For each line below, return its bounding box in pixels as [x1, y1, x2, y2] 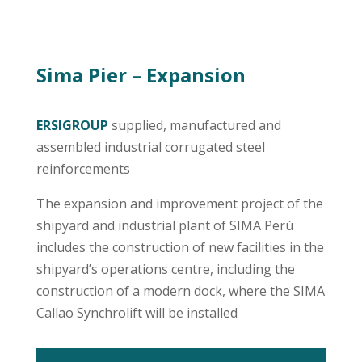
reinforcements [36, 160, 130, 179]
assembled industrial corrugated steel [36, 138, 265, 157]
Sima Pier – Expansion [36, 61, 246, 89]
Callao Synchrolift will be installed [36, 304, 238, 322]
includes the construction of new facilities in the [36, 238, 324, 257]
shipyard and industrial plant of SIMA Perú [36, 217, 293, 235]
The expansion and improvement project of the [36, 195, 323, 213]
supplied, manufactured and [111, 116, 281, 135]
